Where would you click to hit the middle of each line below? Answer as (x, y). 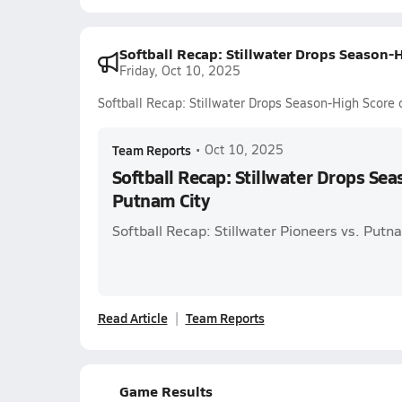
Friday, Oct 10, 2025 (179, 70)
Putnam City (161, 200)
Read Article (132, 318)
